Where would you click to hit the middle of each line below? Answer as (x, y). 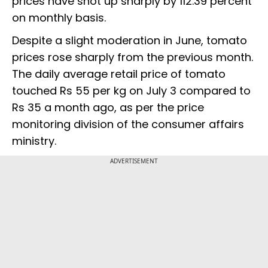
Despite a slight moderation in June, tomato (130, 40)
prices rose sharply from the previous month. (133, 57)
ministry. (36, 141)
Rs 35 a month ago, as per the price (108, 107)
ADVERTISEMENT (134, 161)
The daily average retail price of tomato (119, 74)
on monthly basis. (62, 17)
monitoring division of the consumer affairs (128, 124)
